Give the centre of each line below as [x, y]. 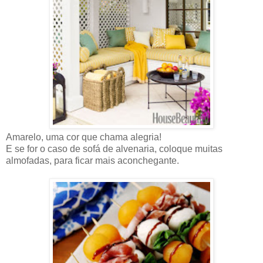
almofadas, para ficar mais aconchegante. [92, 160]
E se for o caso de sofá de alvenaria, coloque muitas [114, 149]
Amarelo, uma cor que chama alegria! [84, 137]
